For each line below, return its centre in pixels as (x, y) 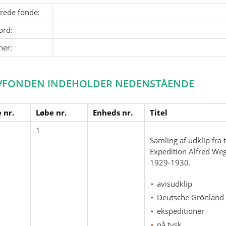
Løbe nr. (51, 112)
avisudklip (175, 184)
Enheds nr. (113, 112)
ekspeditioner (181, 211)
